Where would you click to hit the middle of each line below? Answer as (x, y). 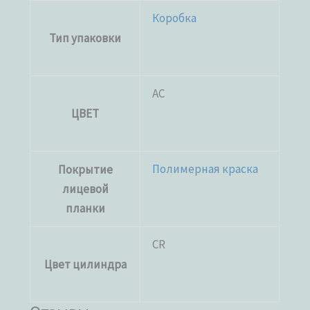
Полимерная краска (206, 168)
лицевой (85, 189)
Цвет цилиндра (85, 264)
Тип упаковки (85, 38)
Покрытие (85, 169)
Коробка (175, 18)
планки (85, 208)
